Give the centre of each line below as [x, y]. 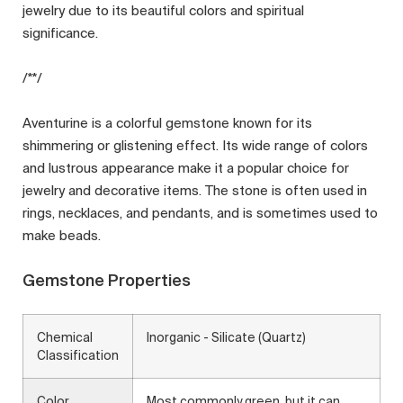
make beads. [62, 236]
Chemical [65, 338]
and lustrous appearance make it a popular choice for [186, 168]
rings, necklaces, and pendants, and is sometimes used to [200, 213]
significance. [60, 33]
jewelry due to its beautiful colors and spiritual [163, 11]
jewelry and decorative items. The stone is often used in [195, 191]
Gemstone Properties [107, 281]
